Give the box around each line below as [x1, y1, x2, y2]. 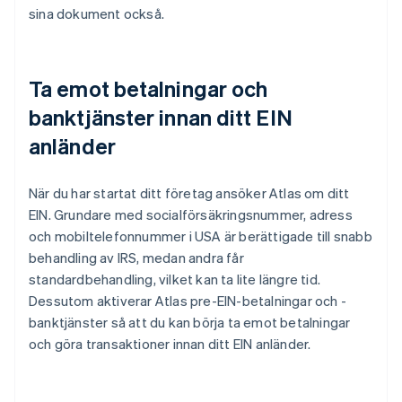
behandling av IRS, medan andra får [29, 249, 244, 267]
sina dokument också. [29, 4, 164, 23]
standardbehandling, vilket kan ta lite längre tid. [29, 270, 321, 289]
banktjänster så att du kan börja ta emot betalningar [29, 313, 351, 332]
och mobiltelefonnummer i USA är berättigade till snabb [29, 227, 372, 246]
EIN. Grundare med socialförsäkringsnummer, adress [29, 205, 353, 224]
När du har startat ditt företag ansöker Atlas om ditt [29, 184, 350, 203]
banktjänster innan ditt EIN [29, 103, 293, 132]
